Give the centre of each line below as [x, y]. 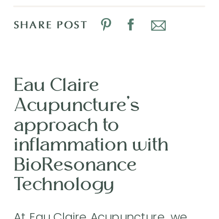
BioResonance [76, 164]
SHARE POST [51, 25]
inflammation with [91, 144]
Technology [64, 184]
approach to [66, 124]
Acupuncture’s [77, 105]
